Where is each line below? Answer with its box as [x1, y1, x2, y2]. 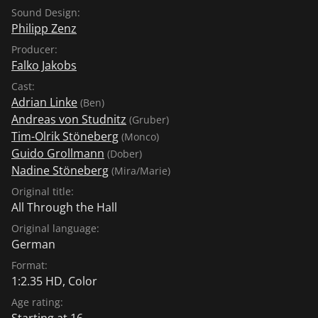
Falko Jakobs [11, 57, 77, 73]
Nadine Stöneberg [11, 162, 109, 178]
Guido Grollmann [11, 145, 104, 161]
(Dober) [104, 146, 142, 160]
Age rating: [11, 295, 63, 309]
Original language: [11, 221, 99, 235]
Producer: [11, 42, 57, 56]
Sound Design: [11, 5, 80, 19]
